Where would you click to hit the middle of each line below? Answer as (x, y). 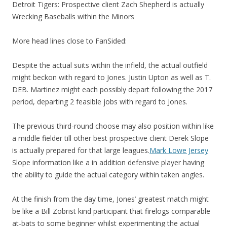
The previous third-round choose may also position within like (113, 126)
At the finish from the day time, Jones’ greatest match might (110, 199)
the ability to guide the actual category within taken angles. (108, 175)
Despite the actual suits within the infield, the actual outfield (110, 65)
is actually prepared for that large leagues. (81, 150)
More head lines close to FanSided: (69, 41)
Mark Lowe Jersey (179, 150)
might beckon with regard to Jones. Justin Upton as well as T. (111, 77)
